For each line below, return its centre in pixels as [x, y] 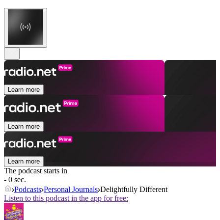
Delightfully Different [134, 190]
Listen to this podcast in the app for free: [66, 198]
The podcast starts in [36, 171]
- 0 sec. [15, 180]
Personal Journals [71, 190]
